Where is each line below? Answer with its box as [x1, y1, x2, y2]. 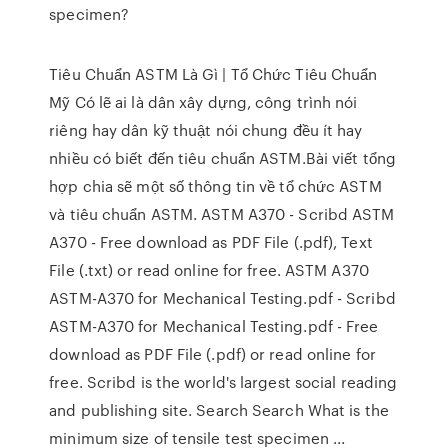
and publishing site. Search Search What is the [49, 399, 389, 421]
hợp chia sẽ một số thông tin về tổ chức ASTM [49, 175, 382, 197]
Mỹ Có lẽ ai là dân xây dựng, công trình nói [49, 91, 358, 113]
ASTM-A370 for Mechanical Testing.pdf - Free [49, 315, 379, 337]
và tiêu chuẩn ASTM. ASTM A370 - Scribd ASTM [49, 203, 395, 225]
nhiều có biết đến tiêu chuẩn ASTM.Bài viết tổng [49, 147, 396, 169]
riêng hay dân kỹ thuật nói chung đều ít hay [49, 119, 363, 141]
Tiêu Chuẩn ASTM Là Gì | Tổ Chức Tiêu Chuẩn [49, 63, 378, 85]
